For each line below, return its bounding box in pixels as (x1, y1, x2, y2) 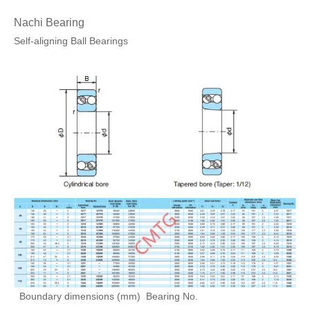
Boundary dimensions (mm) (14, 291, 140, 302)
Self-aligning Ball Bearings (14, 36, 128, 47)
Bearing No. (140, 291, 198, 302)
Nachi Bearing (14, 17, 84, 29)
